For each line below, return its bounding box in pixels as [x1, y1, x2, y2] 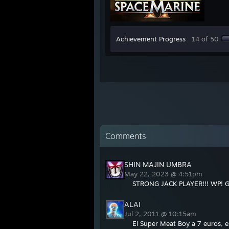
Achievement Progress [116, 35, 186, 43]
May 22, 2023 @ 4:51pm [124, 170, 204, 178]
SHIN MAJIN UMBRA [124, 160, 192, 169]
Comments [105, 131, 146, 142]
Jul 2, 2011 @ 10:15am [124, 210, 198, 218]
